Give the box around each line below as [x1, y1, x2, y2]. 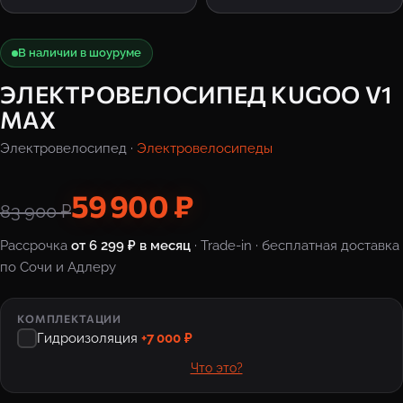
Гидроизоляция [37, 330, 141, 346]
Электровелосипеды [137, 140, 273, 157]
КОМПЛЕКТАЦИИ [17, 312, 122, 325]
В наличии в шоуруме [18, 46, 141, 59]
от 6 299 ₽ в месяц [71, 237, 191, 254]
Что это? [190, 361, 243, 375]
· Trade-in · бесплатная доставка [191, 237, 399, 254]
